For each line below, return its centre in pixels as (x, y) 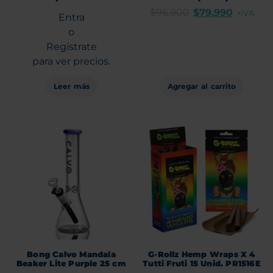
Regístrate (71, 47)
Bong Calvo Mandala (71, 254)
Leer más (71, 87)
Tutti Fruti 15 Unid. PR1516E (202, 263)
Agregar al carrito (202, 87)
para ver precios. (71, 62)
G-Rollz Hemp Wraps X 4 (202, 254)
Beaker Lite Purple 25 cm (71, 263)
